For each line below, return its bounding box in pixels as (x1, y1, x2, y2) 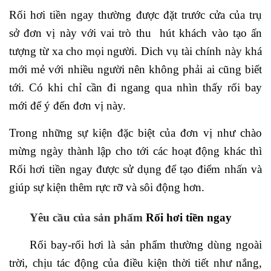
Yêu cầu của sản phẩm (30, 211, 146, 224)
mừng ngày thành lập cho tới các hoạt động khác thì (9, 144, 262, 157)
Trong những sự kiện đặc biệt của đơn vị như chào (9, 126, 262, 139)
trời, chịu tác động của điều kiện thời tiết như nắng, (9, 256, 262, 269)
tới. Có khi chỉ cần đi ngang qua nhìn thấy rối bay (9, 80, 262, 94)
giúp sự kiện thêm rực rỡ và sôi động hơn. (9, 180, 204, 194)
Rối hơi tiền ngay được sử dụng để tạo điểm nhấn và (9, 162, 262, 175)
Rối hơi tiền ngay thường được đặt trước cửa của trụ (9, 8, 262, 21)
